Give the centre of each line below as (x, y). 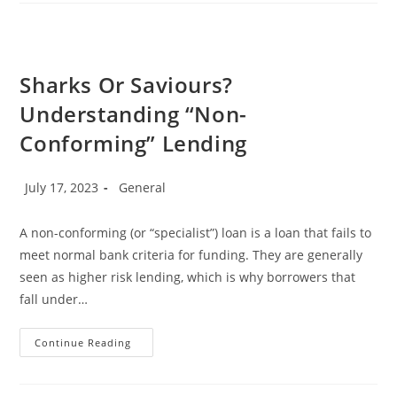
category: (140, 203)
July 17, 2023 (62, 188)
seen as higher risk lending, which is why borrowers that (188, 277)
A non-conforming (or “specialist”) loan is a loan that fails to (196, 233)
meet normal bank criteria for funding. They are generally (191, 255)
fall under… (54, 300)
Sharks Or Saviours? (126, 85)
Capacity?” (165, 12)
